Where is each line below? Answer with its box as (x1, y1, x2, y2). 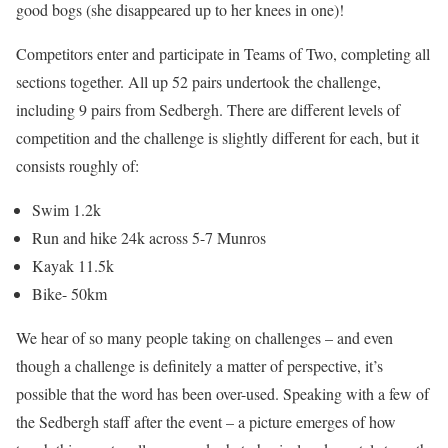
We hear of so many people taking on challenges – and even (16, 327, 393, 349)
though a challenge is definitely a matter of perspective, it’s (16, 355, 383, 377)
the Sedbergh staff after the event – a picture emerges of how (16, 411, 396, 433)
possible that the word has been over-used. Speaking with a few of (16, 383, 429, 405)
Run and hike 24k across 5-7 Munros (32, 227, 266, 249)
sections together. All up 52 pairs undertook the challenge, (16, 71, 381, 93)
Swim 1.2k (32, 199, 101, 221)
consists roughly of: (16, 155, 139, 177)
